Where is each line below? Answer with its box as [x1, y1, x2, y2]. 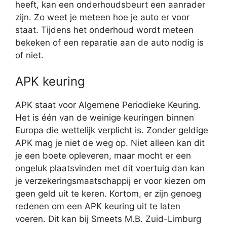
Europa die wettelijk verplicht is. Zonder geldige [15, 125, 208, 136]
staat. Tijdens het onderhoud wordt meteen [15, 24, 194, 35]
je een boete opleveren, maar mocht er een [15, 150, 191, 161]
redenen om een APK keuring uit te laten [15, 201, 180, 212]
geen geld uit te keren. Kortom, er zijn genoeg [15, 188, 201, 199]
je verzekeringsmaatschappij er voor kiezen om [15, 176, 206, 186]
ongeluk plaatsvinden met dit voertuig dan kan [15, 163, 205, 174]
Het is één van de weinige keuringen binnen [15, 112, 194, 123]
